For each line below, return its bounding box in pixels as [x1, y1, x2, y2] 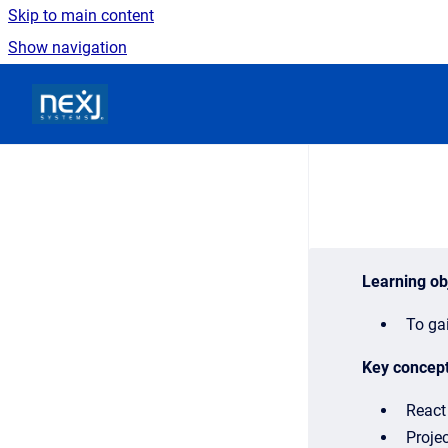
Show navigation [8, 38, 127, 57]
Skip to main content [8, 6, 154, 25]
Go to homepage [107, 81, 225, 100]
